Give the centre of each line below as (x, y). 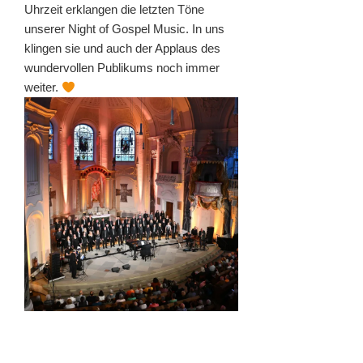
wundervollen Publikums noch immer (122, 68)
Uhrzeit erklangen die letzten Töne (114, 10)
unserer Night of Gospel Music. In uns (124, 29)
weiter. (43, 88)
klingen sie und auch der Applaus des (122, 49)
